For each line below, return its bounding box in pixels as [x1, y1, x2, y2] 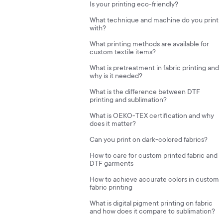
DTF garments [90, 160, 133, 168]
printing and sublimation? [90, 97, 167, 105]
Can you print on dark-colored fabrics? [90, 136, 208, 144]
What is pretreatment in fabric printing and [90, 65, 219, 73]
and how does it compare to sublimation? [90, 208, 215, 216]
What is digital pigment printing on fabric [90, 200, 213, 208]
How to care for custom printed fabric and [90, 152, 218, 160]
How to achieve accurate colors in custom [90, 176, 219, 184]
